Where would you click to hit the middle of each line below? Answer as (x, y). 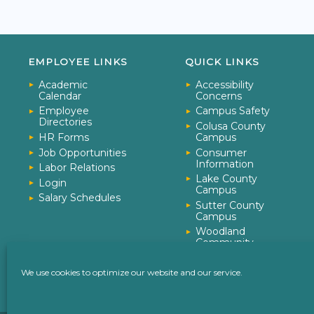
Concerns (219, 96)
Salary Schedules (80, 198)
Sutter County (230, 205)
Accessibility (225, 84)
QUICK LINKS (223, 61)
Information (225, 164)
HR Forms (64, 138)
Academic (63, 84)
